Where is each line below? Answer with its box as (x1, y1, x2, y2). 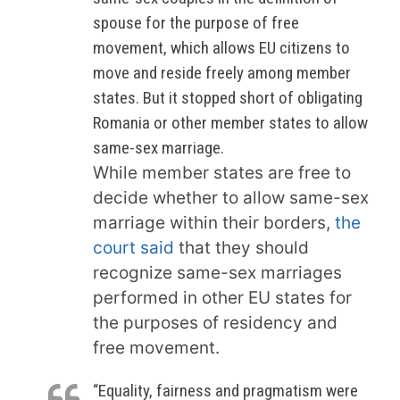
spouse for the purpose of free (93, 12, 299, 33)
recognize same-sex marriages (93, 262, 342, 283)
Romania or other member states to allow (93, 112, 368, 133)
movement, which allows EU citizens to (93, 37, 350, 58)
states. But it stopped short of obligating (93, 87, 362, 108)
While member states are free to (93, 162, 351, 183)
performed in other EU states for (93, 287, 352, 308)
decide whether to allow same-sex (93, 187, 369, 208)
